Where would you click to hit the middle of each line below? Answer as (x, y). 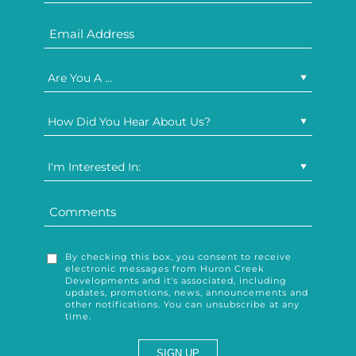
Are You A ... (80, 77)
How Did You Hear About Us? (130, 121)
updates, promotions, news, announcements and (187, 293)
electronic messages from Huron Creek (165, 269)
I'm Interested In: (95, 166)
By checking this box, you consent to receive (179, 257)
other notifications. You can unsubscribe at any (183, 305)
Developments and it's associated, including (176, 281)
